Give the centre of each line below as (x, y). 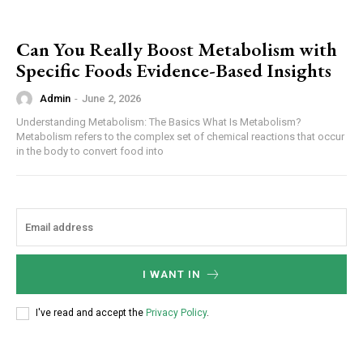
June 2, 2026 (111, 99)
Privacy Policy (176, 313)
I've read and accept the (91, 313)
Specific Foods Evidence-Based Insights (174, 70)
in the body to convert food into (90, 151)
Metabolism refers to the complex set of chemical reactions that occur (180, 136)
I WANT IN (171, 274)
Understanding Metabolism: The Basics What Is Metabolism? (159, 122)
